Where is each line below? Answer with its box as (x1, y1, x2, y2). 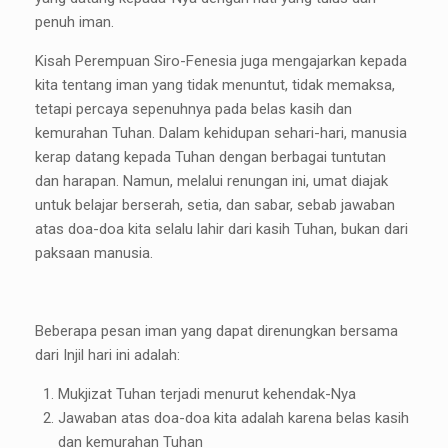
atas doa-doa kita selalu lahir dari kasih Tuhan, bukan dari (35, 220, 408, 239)
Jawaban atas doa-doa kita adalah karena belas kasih (57, 409, 409, 428)
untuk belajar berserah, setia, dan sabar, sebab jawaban (35, 196, 395, 215)
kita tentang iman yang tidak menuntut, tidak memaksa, (35, 76, 395, 95)
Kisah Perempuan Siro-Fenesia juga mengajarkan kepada (35, 52, 407, 71)
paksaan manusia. (35, 244, 153, 263)
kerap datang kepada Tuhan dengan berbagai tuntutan (35, 148, 386, 167)
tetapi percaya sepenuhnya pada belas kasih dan (35, 100, 352, 119)
